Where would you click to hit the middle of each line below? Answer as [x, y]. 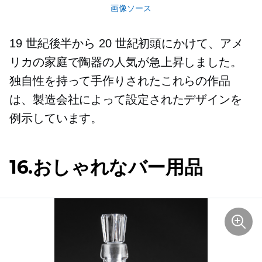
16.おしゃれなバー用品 [106, 167]
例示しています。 [56, 118]
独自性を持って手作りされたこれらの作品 [120, 81]
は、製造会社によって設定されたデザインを [126, 100]
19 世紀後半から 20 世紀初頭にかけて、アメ [126, 44]
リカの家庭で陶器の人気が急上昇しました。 [126, 62]
